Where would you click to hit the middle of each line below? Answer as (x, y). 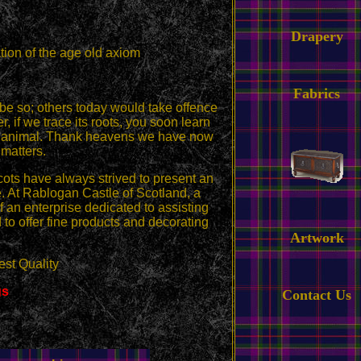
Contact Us (317, 295)
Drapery (317, 36)
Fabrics (317, 93)
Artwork (317, 238)
